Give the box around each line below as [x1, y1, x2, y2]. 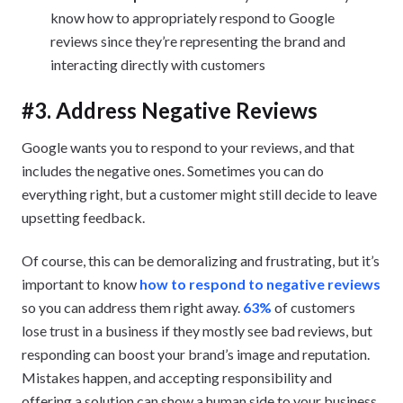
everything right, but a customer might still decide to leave [22, 184, 377, 202]
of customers [272, 298, 355, 316]
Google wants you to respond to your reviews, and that [22, 138, 354, 156]
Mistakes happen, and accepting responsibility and [22, 368, 332, 386]
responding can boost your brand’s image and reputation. [22, 345, 370, 363]
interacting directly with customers [50, 55, 265, 73]
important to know [22, 274, 139, 292]
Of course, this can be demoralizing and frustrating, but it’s [22, 251, 380, 269]
